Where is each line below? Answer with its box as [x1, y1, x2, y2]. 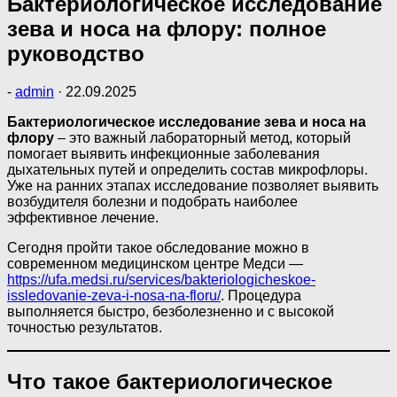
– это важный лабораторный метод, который [54, 129, 351, 145]
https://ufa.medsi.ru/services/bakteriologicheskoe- [7, 271, 315, 287]
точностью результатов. [7, 319, 162, 335]
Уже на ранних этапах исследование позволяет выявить [7, 177, 378, 193]
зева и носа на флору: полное [7, 16, 326, 41]
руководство [7, 41, 144, 66]
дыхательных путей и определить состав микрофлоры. [7, 161, 368, 177]
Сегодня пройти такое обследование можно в [7, 239, 309, 255]
